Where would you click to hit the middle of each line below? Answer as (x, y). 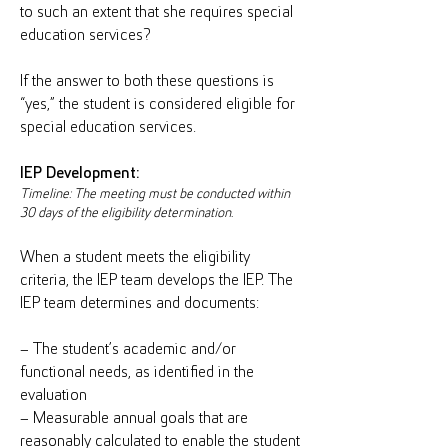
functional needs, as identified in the (137, 372)
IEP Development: (79, 173)
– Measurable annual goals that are (134, 418)
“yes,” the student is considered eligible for (157, 104)
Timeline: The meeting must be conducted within (155, 194)
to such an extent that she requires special (156, 12)
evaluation (53, 395)
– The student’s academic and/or (128, 349)
